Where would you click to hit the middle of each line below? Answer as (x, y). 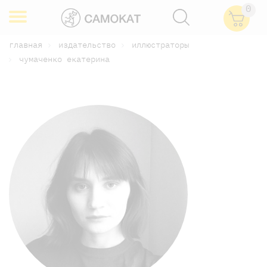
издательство (87, 45)
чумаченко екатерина (64, 59)
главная (26, 45)
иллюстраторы (160, 45)
